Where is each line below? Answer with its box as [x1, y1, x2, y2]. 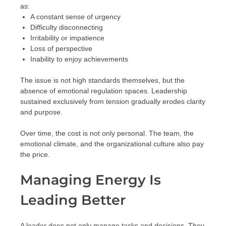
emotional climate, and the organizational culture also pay [20, 140, 204, 148]
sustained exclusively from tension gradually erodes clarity [20, 97, 205, 106]
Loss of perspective [30, 44, 92, 53]
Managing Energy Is [20, 172, 161, 189]
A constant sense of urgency [30, 13, 121, 21]
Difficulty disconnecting [30, 23, 103, 32]
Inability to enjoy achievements [30, 55, 128, 64]
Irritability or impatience [30, 34, 104, 42]
